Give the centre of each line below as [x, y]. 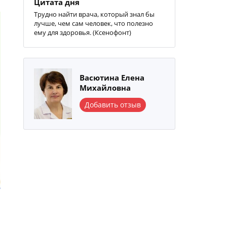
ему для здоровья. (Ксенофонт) [83, 32]
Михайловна [105, 88]
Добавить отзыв [113, 105]
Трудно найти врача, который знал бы [94, 14]
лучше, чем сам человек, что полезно [93, 23]
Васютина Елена [112, 78]
